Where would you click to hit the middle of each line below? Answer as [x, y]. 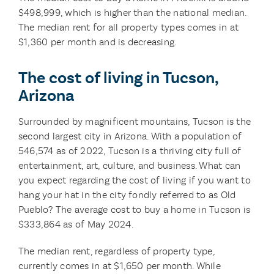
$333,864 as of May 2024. [76, 224]
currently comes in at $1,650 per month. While [119, 266]
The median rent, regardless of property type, [116, 251]
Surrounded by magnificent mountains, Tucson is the [134, 121]
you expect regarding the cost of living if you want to [134, 180]
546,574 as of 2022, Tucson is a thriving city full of [130, 151]
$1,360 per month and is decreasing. [97, 42]
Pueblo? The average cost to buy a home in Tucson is [134, 209]
